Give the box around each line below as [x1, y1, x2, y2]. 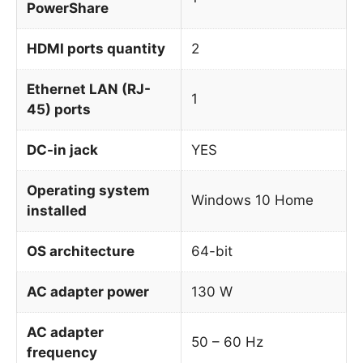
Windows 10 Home [191, 191, 314, 208]
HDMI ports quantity [27, 40, 165, 57]
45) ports [27, 100, 91, 117]
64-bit [191, 242, 233, 259]
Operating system [27, 181, 150, 199]
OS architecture [27, 242, 135, 259]
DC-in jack [27, 141, 98, 158]
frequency [27, 344, 97, 361]
